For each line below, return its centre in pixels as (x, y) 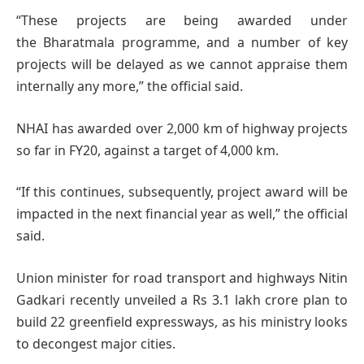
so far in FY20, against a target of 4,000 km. (147, 150)
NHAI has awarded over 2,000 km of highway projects (182, 128)
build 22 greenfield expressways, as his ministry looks (182, 321)
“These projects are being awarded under (182, 21)
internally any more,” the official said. (130, 87)
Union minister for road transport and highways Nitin (182, 277)
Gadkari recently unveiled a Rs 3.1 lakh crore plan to (182, 299)
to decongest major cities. (96, 343)
